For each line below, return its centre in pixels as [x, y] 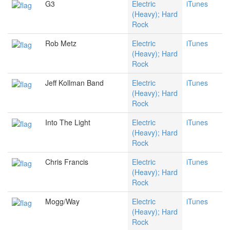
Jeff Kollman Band [74, 83]
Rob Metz [61, 43]
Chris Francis [67, 162]
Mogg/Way [62, 202]
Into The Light [68, 122]
